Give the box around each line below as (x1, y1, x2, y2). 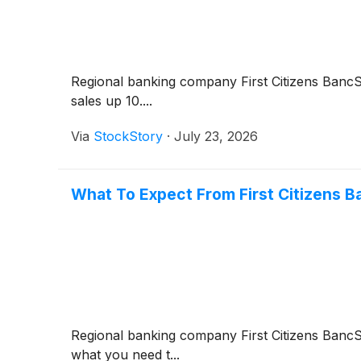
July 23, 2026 (174, 127, 258, 144)
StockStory (93, 127, 163, 144)
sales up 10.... (71, 92, 152, 109)
